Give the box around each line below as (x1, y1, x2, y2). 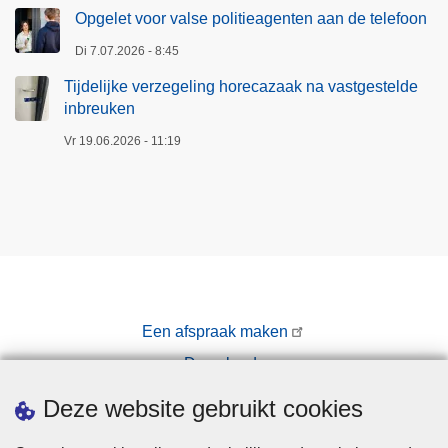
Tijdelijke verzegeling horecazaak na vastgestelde (64, 77, 418, 95)
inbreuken (64, 99, 135, 117)
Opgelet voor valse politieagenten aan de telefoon (75, 9, 427, 27)
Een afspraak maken (142, 322, 289, 340)
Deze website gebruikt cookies (43, 395, 363, 422)
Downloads (183, 354, 265, 372)
